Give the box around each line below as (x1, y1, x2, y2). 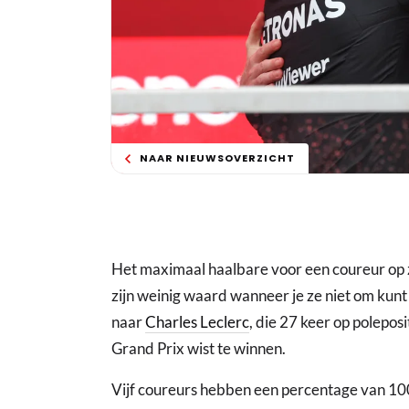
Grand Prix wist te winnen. (111, 339, 286, 359)
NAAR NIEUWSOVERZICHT (140, 151, 295, 166)
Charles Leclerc (145, 312, 249, 332)
